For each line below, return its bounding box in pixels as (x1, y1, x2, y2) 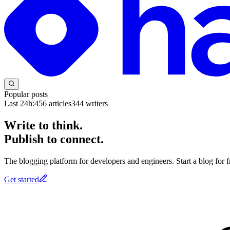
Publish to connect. (4, 132, 104, 146)
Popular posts (4, 89, 48, 99)
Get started (4, 175, 39, 184)
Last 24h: (4, 99, 34, 108)
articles (47, 99, 71, 108)
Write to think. (4, 118, 83, 132)
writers (84, 99, 108, 108)
